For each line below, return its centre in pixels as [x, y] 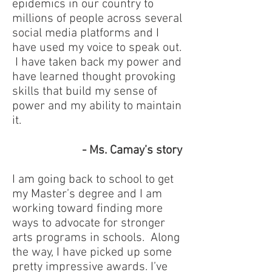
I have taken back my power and [97, 63]
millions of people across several [97, 19]
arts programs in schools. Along [96, 238]
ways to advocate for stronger [89, 223]
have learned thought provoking [94, 77]
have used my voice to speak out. [97, 48]
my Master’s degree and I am [87, 194]
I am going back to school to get [93, 180]
